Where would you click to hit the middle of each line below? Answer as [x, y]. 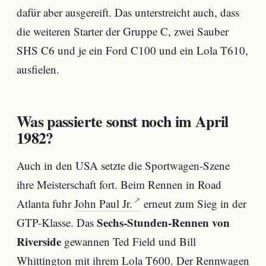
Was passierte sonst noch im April [123, 121]
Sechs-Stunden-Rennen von [163, 222]
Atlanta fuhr [45, 203]
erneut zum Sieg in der [194, 203]
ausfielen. [38, 69]
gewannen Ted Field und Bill [129, 241]
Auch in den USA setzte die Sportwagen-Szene [123, 165]
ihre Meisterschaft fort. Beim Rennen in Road [119, 184]
